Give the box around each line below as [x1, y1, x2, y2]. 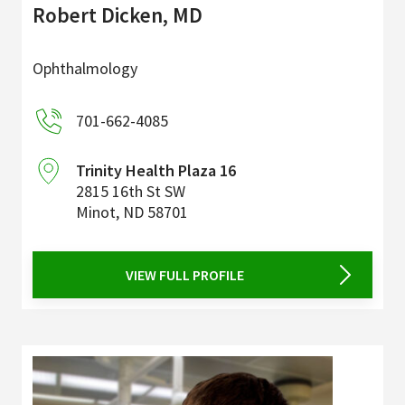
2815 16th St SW [76, 180, 185, 202]
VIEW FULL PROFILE [125, 265, 244, 284]
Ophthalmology [33, 57, 137, 79]
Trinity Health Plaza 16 [76, 159, 236, 181]
